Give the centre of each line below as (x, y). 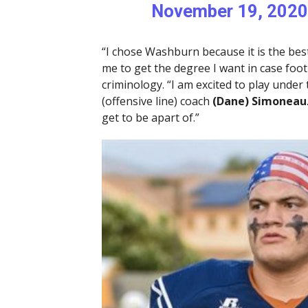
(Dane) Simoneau (259, 101)
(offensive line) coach (157, 101)
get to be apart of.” (150, 118)
